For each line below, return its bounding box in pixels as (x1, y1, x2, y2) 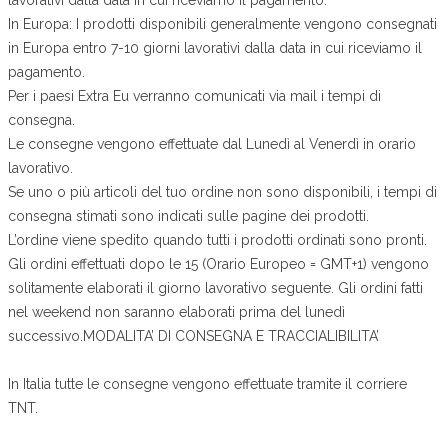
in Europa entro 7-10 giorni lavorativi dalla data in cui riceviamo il (8, 39, 422, 56)
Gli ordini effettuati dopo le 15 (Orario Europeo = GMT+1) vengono (8, 255, 429, 272)
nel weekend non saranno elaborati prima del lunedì (8, 303, 345, 320)
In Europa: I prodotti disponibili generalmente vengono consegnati (8, 15, 437, 32)
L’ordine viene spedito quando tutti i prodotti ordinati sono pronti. (8, 231, 427, 248)
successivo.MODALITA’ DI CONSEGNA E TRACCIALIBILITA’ (8, 327, 379, 344)
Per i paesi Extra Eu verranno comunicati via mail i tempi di (8, 87, 381, 104)
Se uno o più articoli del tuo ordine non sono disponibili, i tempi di (8, 183, 437, 200)
